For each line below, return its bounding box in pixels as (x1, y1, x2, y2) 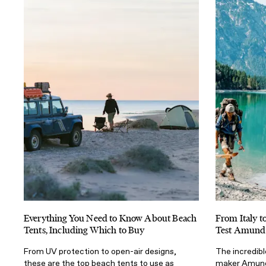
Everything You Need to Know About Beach (24, 211, 197, 224)
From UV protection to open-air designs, (24, 246, 176, 256)
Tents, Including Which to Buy (24, 223, 145, 236)
